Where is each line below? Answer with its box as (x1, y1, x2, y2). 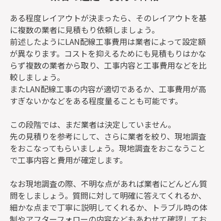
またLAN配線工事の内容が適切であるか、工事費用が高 (10, 82, 206, 95)
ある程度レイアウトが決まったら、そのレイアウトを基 (10, 11, 207, 24)
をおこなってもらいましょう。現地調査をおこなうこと (10, 142, 206, 154)
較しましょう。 (10, 71, 65, 83)
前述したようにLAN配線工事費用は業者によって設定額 (10, 35, 206, 47)
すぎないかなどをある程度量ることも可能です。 (10, 94, 183, 107)
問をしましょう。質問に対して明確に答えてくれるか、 (10, 189, 206, 201)
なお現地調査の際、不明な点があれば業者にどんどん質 (10, 177, 207, 189)
